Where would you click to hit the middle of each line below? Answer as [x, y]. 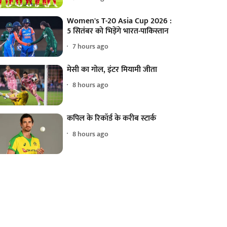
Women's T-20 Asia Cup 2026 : [120, 21]
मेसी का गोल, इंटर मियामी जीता [112, 69]
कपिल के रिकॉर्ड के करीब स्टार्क [112, 119]
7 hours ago [91, 47]
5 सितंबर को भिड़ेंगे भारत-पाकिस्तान [118, 31]
